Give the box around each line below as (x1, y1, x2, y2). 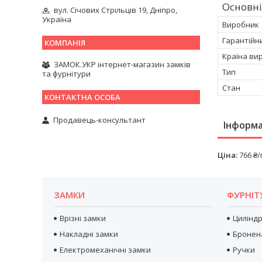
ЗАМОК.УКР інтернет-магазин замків (54, 59, 191, 70)
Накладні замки (60, 228, 119, 239)
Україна (42, 14, 71, 25)
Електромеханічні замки (60, 244, 151, 255)
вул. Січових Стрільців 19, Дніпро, (54, 5, 177, 16)
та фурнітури (42, 68, 91, 80)
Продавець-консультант (53, 114, 146, 125)
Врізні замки (60, 212, 106, 223)
